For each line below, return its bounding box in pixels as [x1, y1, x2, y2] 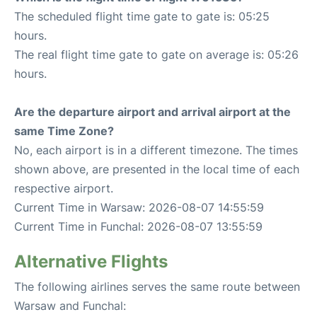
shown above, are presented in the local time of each [14, 162, 299, 176]
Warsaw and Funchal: [14, 299, 126, 313]
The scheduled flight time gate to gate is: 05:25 [14, 9, 270, 23]
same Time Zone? [14, 124, 114, 138]
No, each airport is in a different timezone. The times [14, 143, 298, 157]
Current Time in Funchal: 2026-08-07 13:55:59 [14, 219, 263, 234]
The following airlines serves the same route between [14, 279, 300, 294]
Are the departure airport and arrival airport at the [14, 105, 291, 119]
